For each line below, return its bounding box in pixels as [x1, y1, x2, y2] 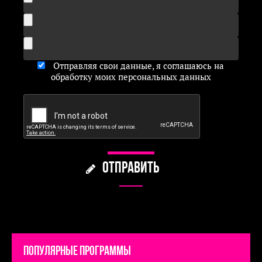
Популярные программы [23, 244, 131, 258]
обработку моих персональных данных [50, 71, 211, 82]
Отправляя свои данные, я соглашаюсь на [51, 60, 225, 71]
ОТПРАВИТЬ [102, 161, 160, 177]
